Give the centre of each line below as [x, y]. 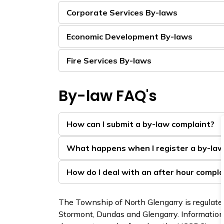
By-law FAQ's [108, 96]
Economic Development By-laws [129, 36]
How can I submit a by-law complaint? [140, 124]
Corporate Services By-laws [122, 12]
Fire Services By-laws [109, 60]
